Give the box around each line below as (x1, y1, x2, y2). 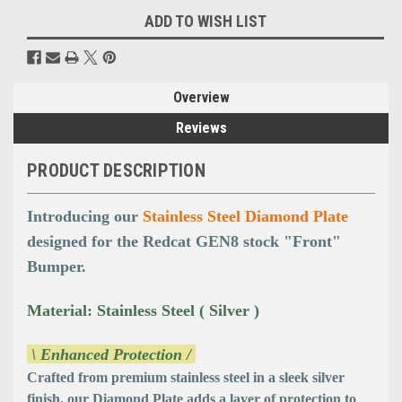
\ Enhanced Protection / (27, 345, 196, 363)
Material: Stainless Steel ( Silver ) (27, 301, 264, 319)
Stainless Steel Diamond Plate (143, 206, 348, 225)
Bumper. (27, 257, 91, 275)
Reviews (175, 118, 227, 136)
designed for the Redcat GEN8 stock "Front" (27, 232, 341, 250)
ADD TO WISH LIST (144, 11, 267, 31)
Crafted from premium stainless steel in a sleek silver (27, 369, 345, 385)
